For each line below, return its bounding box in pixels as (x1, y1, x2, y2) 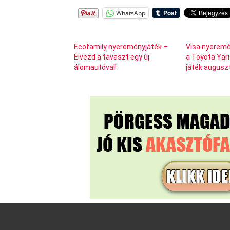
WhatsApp (116, 8, 145, 17)
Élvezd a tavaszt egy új (74, 52, 149, 61)
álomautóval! (74, 63, 117, 71)
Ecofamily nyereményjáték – (74, 42, 168, 51)
